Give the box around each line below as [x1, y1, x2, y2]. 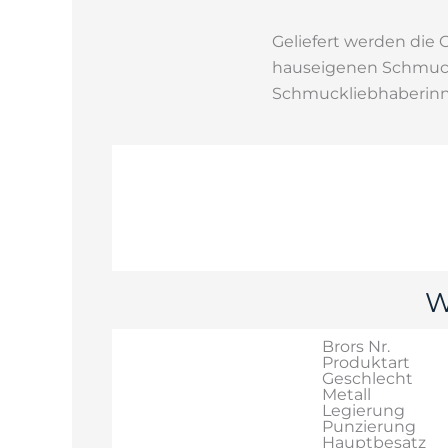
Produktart [322, 352, 410, 372]
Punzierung [322, 416, 416, 436]
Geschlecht [322, 368, 413, 388]
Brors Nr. [322, 336, 390, 356]
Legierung [322, 400, 405, 420]
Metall [322, 384, 371, 404]
